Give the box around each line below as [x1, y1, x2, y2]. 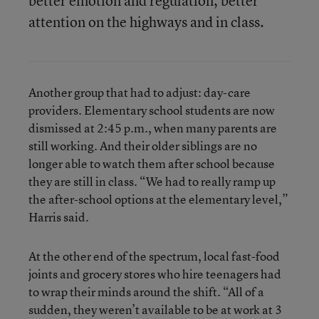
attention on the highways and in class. [28, 11, 264, 31]
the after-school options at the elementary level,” [28, 190, 288, 207]
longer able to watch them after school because [28, 155, 275, 172]
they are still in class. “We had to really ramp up [28, 172, 276, 189]
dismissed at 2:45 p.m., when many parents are [28, 119, 277, 136]
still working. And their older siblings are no [28, 137, 257, 154]
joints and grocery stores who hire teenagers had [28, 265, 281, 282]
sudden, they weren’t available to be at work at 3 [28, 300, 282, 318]
